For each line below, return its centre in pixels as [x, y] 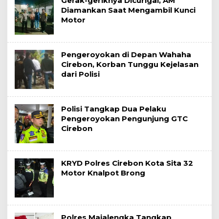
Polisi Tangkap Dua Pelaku [114, 109]
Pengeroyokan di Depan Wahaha [126, 54]
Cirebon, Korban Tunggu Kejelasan [130, 64]
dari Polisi [80, 74]
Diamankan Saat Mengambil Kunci [128, 10]
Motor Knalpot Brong [103, 173]
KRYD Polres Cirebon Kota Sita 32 [127, 163]
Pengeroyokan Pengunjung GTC [124, 118]
